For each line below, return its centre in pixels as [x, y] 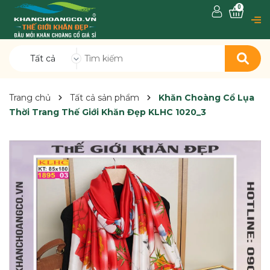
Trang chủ [30, 98]
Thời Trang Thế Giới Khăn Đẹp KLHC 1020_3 [108, 112]
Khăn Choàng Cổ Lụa [206, 98]
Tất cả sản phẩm [105, 98]
